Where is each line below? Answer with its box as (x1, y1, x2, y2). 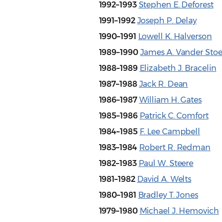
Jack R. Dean (139, 79, 188, 89)
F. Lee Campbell (139, 127, 201, 137)
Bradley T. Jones (138, 190, 198, 200)
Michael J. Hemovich (139, 206, 219, 216)
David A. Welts (137, 174, 192, 184)
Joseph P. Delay (137, 16, 197, 26)
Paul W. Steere (138, 159, 194, 168)
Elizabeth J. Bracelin (139, 63, 217, 73)
